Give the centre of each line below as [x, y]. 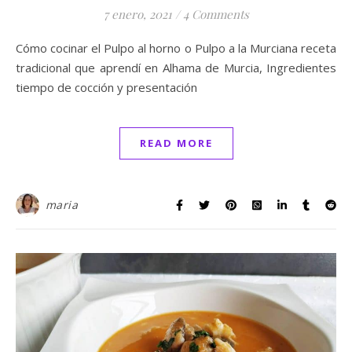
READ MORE [176, 143]
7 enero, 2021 [137, 14]
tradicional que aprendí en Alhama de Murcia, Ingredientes [176, 67]
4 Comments [216, 14]
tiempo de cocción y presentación [106, 87]
